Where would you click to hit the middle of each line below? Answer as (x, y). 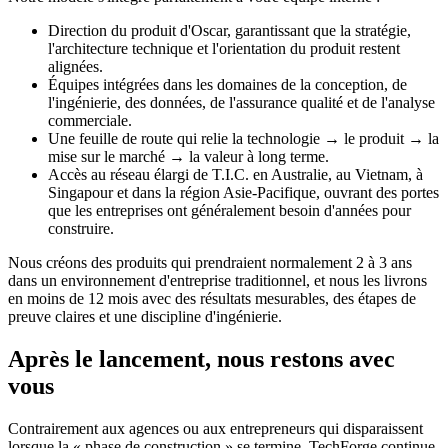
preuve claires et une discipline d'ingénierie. (145, 316)
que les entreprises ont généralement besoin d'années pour (229, 210)
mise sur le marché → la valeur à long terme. (188, 156)
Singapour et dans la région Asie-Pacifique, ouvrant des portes (243, 192)
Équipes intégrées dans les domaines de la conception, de (227, 84)
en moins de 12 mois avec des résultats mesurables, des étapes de (212, 298)
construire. (81, 228)
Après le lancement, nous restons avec (201, 358)
